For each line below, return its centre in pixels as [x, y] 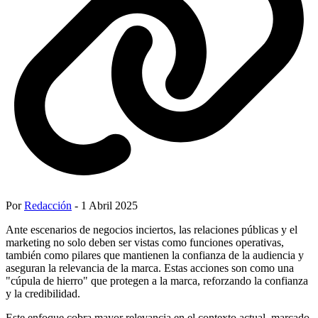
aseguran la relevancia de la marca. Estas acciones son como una [150, 268]
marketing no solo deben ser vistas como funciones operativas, [145, 242]
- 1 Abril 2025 [105, 205]
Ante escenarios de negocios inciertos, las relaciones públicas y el [152, 229]
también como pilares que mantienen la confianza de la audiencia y [155, 255]
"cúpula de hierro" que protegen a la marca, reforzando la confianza [157, 280]
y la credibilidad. [43, 293]
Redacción [48, 205]
